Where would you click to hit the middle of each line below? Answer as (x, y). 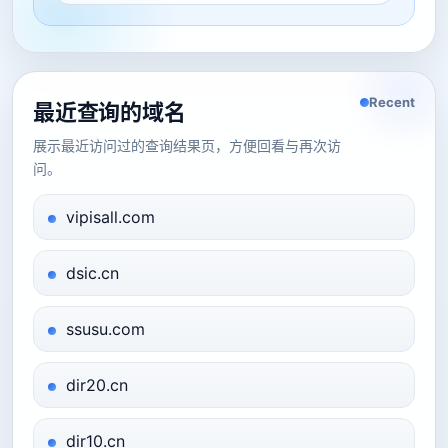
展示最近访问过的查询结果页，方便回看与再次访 (187, 145)
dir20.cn (97, 385)
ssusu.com (105, 329)
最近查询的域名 (109, 112)
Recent (392, 102)
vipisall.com (110, 217)
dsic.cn (92, 273)
